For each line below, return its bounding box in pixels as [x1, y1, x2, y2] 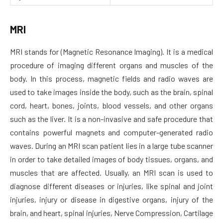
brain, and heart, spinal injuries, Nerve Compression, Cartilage [10, 208, 213, 218]
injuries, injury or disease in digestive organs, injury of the [10, 194, 213, 204]
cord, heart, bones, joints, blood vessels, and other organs [10, 100, 213, 110]
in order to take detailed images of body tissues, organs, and [10, 154, 213, 164]
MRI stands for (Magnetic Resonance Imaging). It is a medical [10, 46, 213, 56]
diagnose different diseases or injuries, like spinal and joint [10, 181, 213, 191]
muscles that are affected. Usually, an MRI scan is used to [10, 167, 213, 177]
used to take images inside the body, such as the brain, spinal [10, 87, 213, 97]
